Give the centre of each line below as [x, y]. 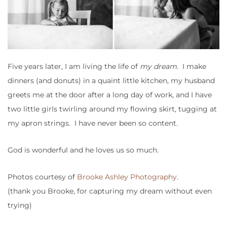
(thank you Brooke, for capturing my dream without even [110, 191]
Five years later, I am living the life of [74, 67]
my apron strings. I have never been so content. [93, 123]
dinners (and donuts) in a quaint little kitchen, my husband [111, 81]
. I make [192, 67]
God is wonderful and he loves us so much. [83, 150]
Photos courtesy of [42, 177]
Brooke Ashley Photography [127, 177]
